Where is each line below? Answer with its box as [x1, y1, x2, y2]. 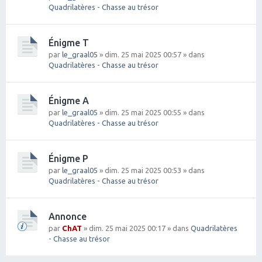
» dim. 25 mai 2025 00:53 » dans [98, 166, 205, 174]
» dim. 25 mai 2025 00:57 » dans [98, 50, 205, 58]
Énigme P [49, 153, 88, 164]
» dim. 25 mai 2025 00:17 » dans [82, 223, 191, 232]
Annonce [49, 211, 87, 222]
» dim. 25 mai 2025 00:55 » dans [98, 108, 205, 116]
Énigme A [49, 95, 89, 106]
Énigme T [49, 37, 89, 48]
